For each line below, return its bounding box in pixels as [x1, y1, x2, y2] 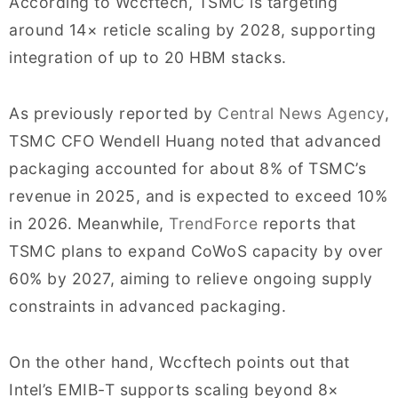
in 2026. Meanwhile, [9, 213, 169, 233]
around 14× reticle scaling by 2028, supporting [9, 20, 376, 39]
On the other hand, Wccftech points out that [9, 352, 350, 371]
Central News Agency [218, 103, 385, 123]
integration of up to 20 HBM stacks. [9, 47, 287, 67]
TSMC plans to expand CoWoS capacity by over [9, 241, 384, 260]
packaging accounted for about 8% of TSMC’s [9, 158, 366, 178]
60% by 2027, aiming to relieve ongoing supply [9, 268, 373, 288]
